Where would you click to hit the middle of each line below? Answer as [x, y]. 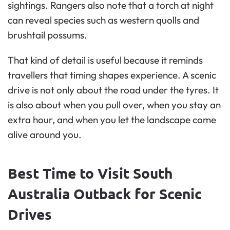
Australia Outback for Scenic [105, 194]
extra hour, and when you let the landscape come [112, 120]
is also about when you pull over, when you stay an [114, 105]
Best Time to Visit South [90, 173]
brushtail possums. [47, 35]
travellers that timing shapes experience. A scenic [112, 75]
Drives [30, 214]
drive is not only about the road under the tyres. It [113, 90]
